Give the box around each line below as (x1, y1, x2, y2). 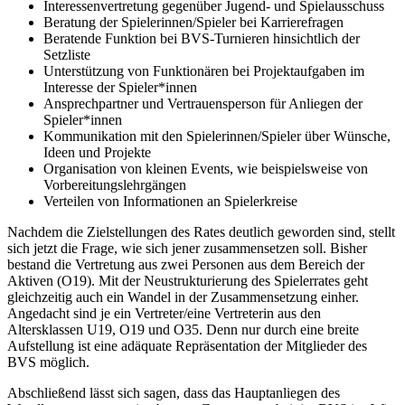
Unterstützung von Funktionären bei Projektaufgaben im (43, 63, 364, 80)
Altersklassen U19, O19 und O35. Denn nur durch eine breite (7, 322, 359, 338)
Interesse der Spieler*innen (43, 80, 197, 96)
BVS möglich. (7, 354, 89, 371)
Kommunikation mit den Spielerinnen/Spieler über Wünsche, (43, 128, 391, 145)
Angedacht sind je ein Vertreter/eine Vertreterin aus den (7, 306, 321, 322)
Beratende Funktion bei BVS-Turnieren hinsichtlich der (43, 31, 360, 47)
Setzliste (43, 47, 90, 63)
